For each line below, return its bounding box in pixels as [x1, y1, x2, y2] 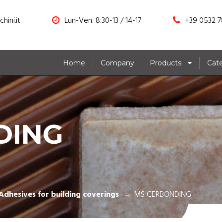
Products [150, 58, 181, 67]
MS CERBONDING [134, 188, 191, 201]
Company [101, 58, 134, 67]
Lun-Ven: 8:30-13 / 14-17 [64, 14, 141, 27]
